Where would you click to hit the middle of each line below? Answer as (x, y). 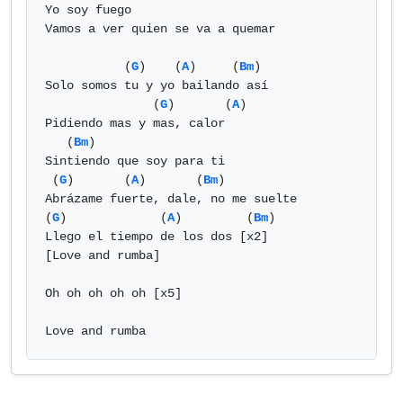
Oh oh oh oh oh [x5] (113, 293)
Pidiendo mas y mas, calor (135, 123)
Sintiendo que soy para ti (135, 161)
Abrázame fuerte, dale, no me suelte (171, 199)
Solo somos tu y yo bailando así (157, 85)
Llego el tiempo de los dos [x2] (157, 237)
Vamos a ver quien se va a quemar (160, 29)
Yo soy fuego (88, 10)
